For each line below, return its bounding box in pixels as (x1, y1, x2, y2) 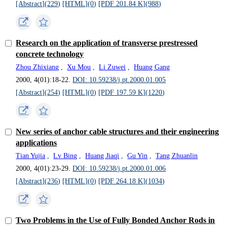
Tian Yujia (16, 152, 46, 160)
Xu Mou (67, 63, 91, 71)
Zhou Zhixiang (16, 63, 59, 71)
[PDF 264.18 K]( (98, 177, 148, 185)
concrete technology (16, 49, 84, 58)
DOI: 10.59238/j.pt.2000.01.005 (72, 75, 166, 84)
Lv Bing (53, 152, 78, 160)
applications (16, 138, 57, 147)
